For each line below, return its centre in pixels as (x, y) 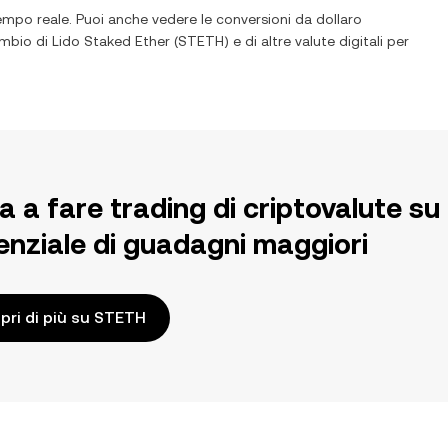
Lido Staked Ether (111, 41)
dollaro (339, 19)
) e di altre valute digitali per (316, 41)
